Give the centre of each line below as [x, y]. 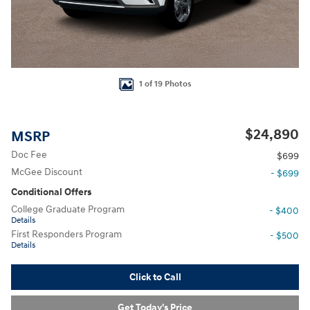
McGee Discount [47, 172]
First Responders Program [66, 234]
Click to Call [155, 277]
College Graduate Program [68, 209]
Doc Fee [29, 155]
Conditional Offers [51, 192]
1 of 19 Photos [165, 84]
